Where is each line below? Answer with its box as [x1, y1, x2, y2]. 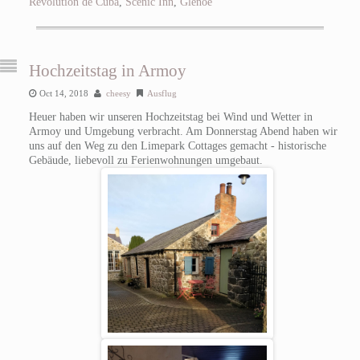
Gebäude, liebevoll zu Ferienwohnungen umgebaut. [28, 153, 263, 166]
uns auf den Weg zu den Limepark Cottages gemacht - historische [28, 139, 326, 152]
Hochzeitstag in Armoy [28, 60, 186, 80]
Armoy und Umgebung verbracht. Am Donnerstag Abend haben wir [28, 125, 337, 137]
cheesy [105, 88, 131, 98]
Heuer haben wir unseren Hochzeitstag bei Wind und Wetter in [28, 110, 313, 123]
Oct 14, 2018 [39, 88, 88, 98]
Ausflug [146, 88, 177, 98]
